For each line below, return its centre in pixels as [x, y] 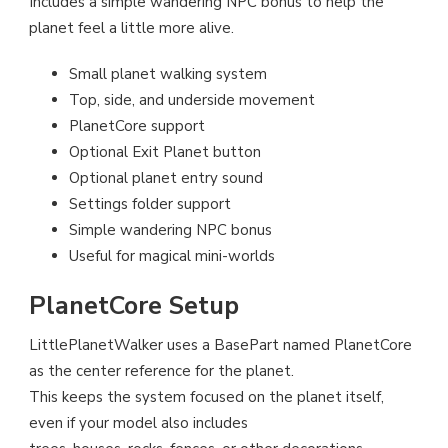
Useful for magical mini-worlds [172, 255]
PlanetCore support [137, 125]
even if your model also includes [138, 423]
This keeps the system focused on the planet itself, [206, 397]
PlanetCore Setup [134, 306]
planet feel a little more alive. [131, 27]
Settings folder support [150, 203]
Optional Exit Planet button [165, 151]
